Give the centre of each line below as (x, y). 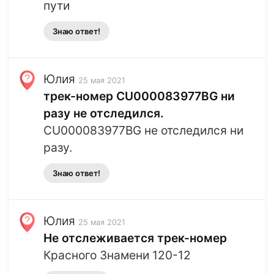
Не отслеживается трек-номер (135, 238)
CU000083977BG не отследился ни (143, 131)
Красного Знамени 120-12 (117, 255)
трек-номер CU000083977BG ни (139, 96)
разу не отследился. (104, 113)
